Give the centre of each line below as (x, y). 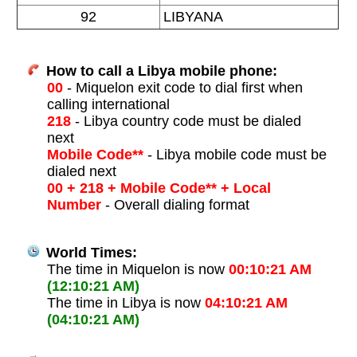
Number (74, 205)
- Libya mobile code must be (235, 155)
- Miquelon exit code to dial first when (182, 88)
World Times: (89, 253)
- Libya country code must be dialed (186, 122)
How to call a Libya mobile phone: (159, 71)
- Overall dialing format (175, 205)
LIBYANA (193, 17)
